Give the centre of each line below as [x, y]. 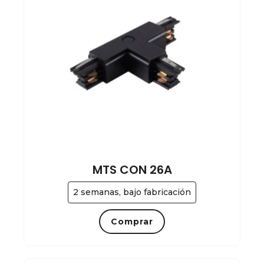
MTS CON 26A [132, 169]
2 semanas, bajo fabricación [132, 192]
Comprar [132, 221]
